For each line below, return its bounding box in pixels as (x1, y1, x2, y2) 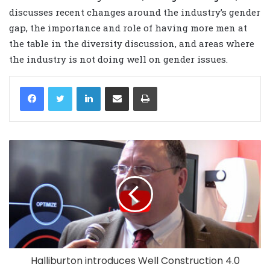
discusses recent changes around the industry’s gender (9, 5, 260, 18)
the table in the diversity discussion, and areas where (9, 37, 254, 49)
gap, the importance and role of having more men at (9, 21, 247, 34)
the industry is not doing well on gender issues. (9, 52, 228, 65)
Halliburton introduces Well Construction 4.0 (30, 253, 240, 268)
